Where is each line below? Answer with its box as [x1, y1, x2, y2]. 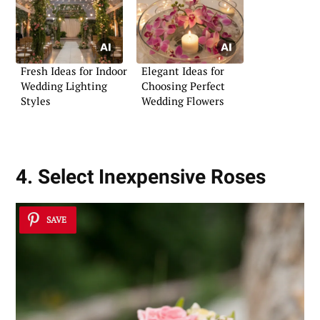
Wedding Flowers [141, 93, 224, 108]
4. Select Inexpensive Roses [16, 165, 266, 189]
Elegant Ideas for [141, 63, 224, 78]
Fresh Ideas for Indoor [21, 63, 127, 78]
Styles [21, 93, 51, 108]
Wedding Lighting [21, 78, 107, 93]
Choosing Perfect [141, 78, 225, 93]
